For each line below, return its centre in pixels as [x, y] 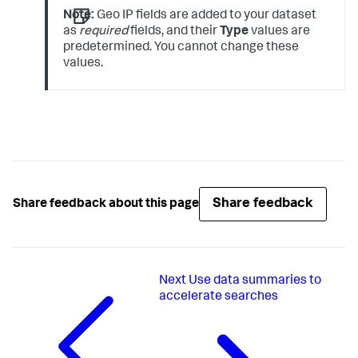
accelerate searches [218, 298]
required [104, 32]
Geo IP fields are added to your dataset [206, 16]
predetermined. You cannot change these [181, 48]
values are [280, 32]
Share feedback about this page [106, 204]
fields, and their [174, 32]
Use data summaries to [255, 282]
